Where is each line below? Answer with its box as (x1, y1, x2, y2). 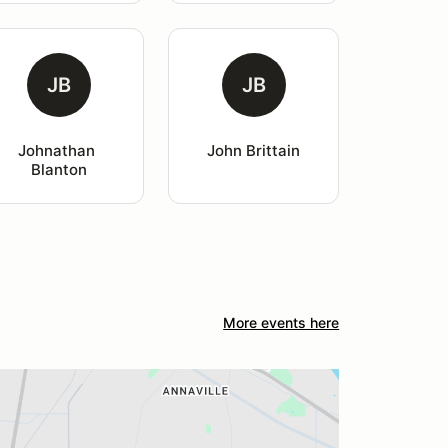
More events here (223, 314, 340, 331)
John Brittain (207, 141, 301, 160)
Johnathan (18, 141, 100, 160)
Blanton (30, 160, 87, 179)
